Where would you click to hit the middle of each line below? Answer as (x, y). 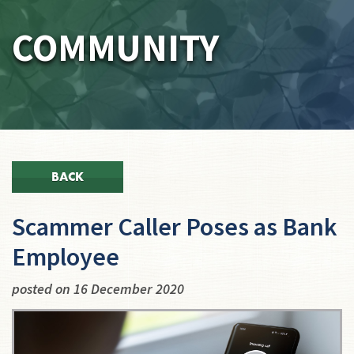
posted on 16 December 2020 (98, 289)
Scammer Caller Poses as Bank (175, 227)
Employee (66, 257)
